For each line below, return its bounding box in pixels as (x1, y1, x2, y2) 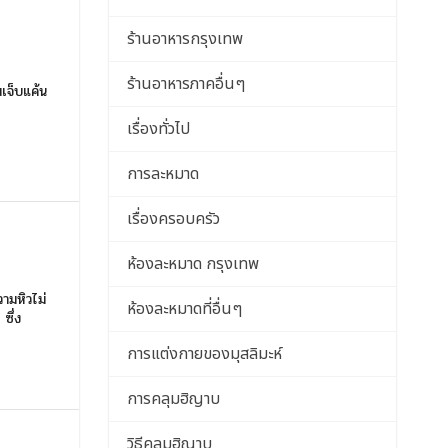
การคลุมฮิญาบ (126, 387, 220, 411)
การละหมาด (126, 162, 199, 186)
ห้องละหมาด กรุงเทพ (126, 252, 259, 276)
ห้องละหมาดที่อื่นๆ (126, 297, 242, 321)
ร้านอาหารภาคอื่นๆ (126, 72, 245, 96)
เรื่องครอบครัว (126, 207, 220, 231)
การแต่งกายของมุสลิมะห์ (126, 342, 282, 366)
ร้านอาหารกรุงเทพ (126, 27, 243, 51)
